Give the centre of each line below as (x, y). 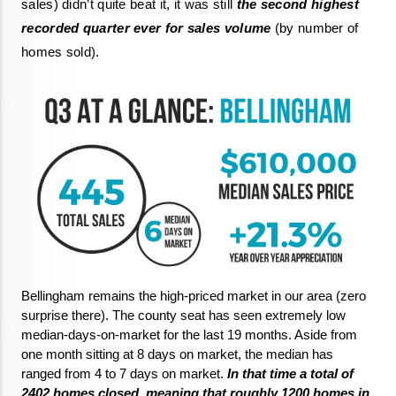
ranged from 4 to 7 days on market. (122, 373)
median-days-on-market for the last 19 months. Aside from (189, 335)
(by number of (315, 28)
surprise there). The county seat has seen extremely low (183, 315)
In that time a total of (289, 373)
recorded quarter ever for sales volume (146, 28)
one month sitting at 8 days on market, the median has (177, 354)
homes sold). (61, 52)
